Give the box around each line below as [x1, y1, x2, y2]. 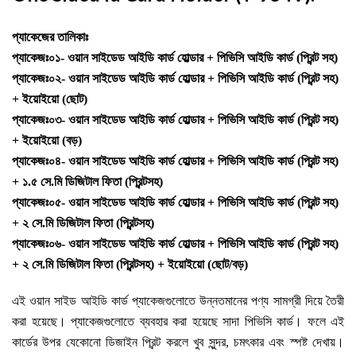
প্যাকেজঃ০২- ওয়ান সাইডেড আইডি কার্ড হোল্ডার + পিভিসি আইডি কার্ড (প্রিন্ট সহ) [12, 71, 339, 85]
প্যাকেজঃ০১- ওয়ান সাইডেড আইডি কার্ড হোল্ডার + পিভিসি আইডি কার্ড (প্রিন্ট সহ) [12, 50, 338, 64]
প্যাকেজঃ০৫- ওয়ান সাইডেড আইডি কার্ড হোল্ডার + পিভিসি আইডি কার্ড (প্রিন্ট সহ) [12, 195, 339, 209]
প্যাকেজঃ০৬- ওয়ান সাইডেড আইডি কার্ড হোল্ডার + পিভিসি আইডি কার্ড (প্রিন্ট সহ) [12, 236, 339, 250]
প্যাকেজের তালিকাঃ [12, 29, 88, 44]
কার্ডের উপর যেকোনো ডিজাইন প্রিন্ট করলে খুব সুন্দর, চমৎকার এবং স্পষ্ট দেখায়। [12, 335, 344, 350]
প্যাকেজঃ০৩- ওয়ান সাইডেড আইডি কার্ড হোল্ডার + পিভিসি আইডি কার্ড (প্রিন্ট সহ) [12, 112, 339, 126]
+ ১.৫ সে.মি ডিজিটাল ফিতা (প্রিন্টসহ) [12, 174, 163, 188]
